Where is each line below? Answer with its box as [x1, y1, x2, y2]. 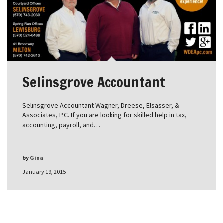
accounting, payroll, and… [22, 120, 100, 130]
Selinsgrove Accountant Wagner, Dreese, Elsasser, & [22, 101, 179, 110]
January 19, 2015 [22, 168, 66, 176]
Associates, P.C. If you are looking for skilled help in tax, [22, 111, 187, 120]
